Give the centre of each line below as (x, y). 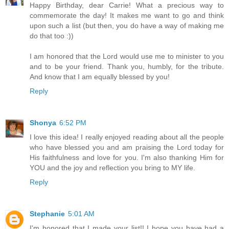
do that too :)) (52, 36)
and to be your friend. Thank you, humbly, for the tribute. (127, 67)
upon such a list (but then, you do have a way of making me (127, 26)
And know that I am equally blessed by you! (100, 77)
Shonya (43, 123)
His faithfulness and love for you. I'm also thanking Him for (127, 158)
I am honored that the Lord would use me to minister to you (127, 56)
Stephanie (47, 214)
